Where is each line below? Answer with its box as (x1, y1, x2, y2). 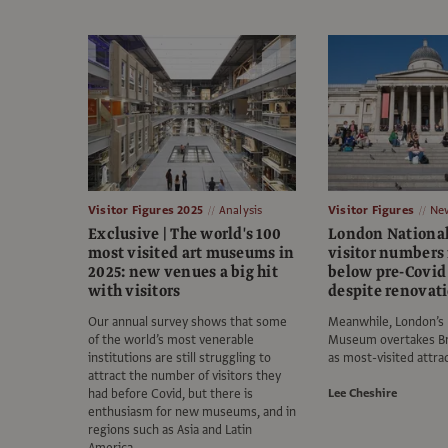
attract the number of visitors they (88, 367, 281, 386)
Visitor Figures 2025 (88, 202, 203, 219)
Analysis (218, 202, 263, 219)
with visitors (88, 280, 181, 303)
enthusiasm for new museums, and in (88, 403, 296, 422)
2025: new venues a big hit (88, 261, 279, 284)
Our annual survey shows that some (88, 313, 287, 332)
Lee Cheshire (328, 385, 397, 402)
